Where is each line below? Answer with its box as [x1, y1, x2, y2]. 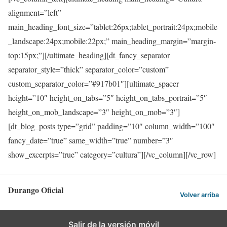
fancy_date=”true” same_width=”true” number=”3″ [8, 134, 173, 145]
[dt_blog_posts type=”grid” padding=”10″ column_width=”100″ [8, 120, 215, 131]
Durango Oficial [8, 183, 63, 196]
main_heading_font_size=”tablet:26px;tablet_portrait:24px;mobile [8, 21, 217, 32]
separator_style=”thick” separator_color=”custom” [8, 63, 169, 74]
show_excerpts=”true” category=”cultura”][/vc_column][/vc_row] [8, 148, 216, 160]
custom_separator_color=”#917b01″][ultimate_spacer [8, 78, 179, 89]
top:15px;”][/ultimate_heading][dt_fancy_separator [8, 49, 170, 60]
